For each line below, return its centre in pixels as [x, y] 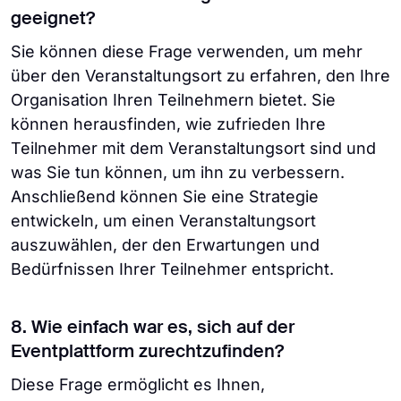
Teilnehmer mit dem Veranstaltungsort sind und [193, 148]
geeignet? [53, 20]
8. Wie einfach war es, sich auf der [153, 328]
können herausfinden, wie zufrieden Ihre [168, 124]
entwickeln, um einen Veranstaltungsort [163, 221]
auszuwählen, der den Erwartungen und [165, 245]
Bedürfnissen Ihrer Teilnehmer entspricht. [172, 269]
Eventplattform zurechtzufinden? [147, 353]
